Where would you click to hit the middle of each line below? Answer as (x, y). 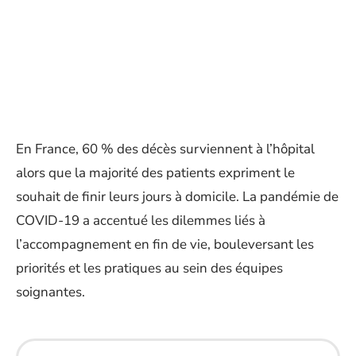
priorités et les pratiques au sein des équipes (149, 268)
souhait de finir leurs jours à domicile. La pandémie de (177, 197)
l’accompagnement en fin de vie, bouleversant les (165, 244)
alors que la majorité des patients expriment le (155, 173)
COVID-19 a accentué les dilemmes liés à (141, 221)
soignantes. (50, 292)
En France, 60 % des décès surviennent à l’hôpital (165, 149)
